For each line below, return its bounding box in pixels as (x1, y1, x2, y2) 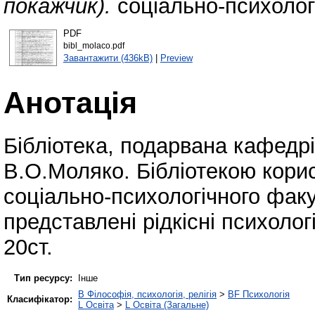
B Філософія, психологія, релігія (78, 288, 217, 300)
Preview (160, 52, 193, 63)
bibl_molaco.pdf (63, 41, 124, 50)
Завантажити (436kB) (63, 52, 153, 63)
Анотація (4, 85, 137, 120)
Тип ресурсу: (14, 272, 72, 283)
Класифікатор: (7, 293, 72, 304)
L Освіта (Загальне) (125, 299, 209, 310)
